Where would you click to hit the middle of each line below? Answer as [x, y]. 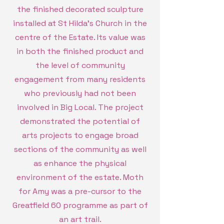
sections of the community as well [80, 149]
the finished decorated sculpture [80, 9]
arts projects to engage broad [80, 135]
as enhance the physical [80, 163]
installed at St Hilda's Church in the [80, 23]
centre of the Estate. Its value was [80, 37]
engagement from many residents [80, 79]
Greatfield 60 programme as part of [80, 205]
